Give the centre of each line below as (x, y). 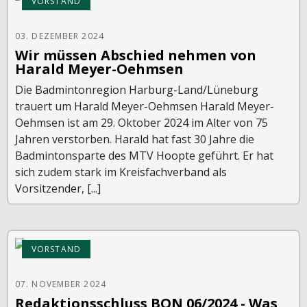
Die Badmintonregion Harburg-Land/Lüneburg (137, 89)
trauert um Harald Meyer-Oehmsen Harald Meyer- (145, 106)
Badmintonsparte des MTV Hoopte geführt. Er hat (144, 155)
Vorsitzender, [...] (58, 188)
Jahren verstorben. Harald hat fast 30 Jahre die (135, 139)
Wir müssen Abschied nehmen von (136, 55)
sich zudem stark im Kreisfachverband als (121, 172)
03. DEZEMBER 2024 (60, 36)
